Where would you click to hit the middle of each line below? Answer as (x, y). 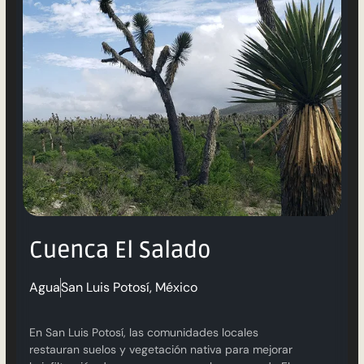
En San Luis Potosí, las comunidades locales (143, 332)
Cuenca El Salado (120, 251)
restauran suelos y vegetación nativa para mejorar (160, 349)
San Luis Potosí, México (129, 288)
